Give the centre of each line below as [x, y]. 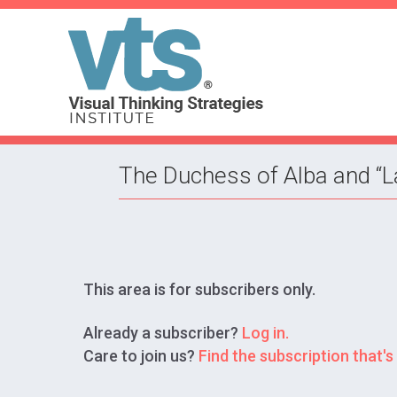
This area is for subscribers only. [199, 289]
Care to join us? [141, 355]
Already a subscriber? [163, 332]
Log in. [265, 332]
